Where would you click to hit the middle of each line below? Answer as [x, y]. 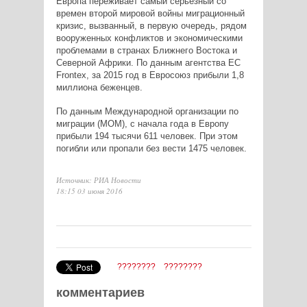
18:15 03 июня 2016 [89, 191]
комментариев [100, 293]
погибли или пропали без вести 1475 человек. [151, 149]
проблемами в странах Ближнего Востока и [146, 51]
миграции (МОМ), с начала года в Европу [142, 124]
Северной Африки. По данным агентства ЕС [148, 63]
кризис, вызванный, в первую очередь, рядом [151, 26]
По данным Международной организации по [147, 112]
